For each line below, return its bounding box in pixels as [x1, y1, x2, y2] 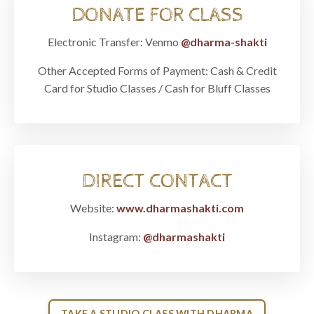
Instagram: [89, 230, 143, 244]
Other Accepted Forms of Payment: [37, 64, 210, 78]
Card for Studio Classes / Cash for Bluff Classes [43, 81, 271, 95]
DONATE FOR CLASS [71, 4, 243, 27]
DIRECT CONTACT [81, 170, 233, 193]
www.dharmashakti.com [116, 201, 244, 215]
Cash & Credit [210, 64, 277, 78]
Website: [70, 201, 116, 215]
